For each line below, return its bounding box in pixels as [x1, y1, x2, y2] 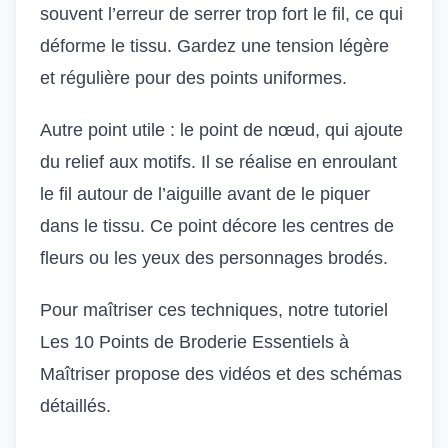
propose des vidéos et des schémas [110, 364, 402, 384]
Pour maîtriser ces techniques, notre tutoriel [40, 300, 388, 320]
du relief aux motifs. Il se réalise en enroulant [40, 152, 397, 172]
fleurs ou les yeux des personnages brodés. [40, 248, 388, 268]
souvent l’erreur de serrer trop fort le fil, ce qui [40, 4, 403, 24]
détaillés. [40, 396, 111, 416]
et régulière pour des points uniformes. [40, 68, 347, 88]
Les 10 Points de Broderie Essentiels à [40, 332, 349, 352]
